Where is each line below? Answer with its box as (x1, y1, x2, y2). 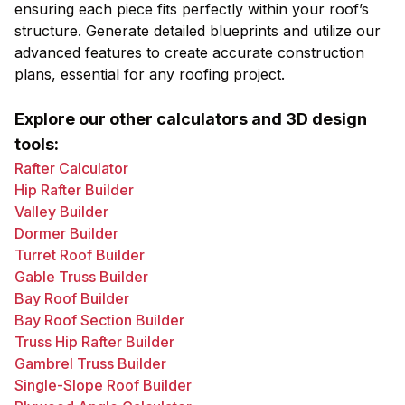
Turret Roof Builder (14, 246, 145, 264)
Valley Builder (14, 202, 108, 221)
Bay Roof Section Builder (14, 311, 184, 329)
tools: (14, 135, 59, 154)
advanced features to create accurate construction (14, 43, 364, 61)
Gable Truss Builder (14, 268, 148, 286)
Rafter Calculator (14, 159, 128, 177)
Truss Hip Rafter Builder (14, 333, 174, 351)
